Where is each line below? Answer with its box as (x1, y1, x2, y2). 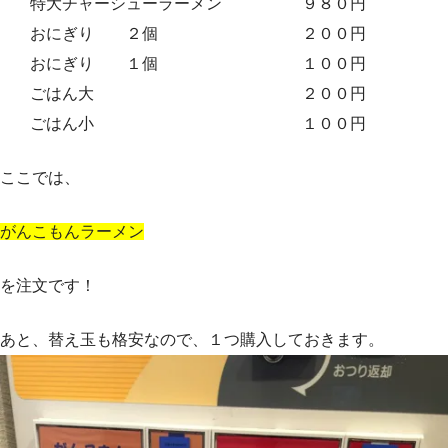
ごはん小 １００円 (30, 114, 366, 132)
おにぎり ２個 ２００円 (30, 24, 366, 42)
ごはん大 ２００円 (30, 84, 366, 102)
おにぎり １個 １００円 (30, 54, 366, 72)
